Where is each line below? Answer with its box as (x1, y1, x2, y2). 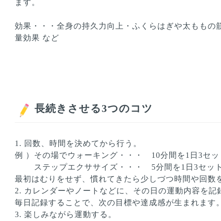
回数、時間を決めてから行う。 (24, 139, 142, 147)
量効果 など (14, 34, 59, 42)
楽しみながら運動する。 (24, 210, 116, 219)
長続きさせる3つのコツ (34, 102, 153, 114)
